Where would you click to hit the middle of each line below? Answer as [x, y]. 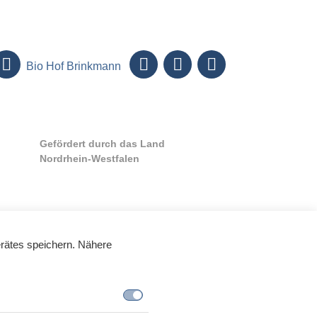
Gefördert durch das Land [102, 144]
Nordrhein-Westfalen [90, 159]
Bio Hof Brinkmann [72, 66]
